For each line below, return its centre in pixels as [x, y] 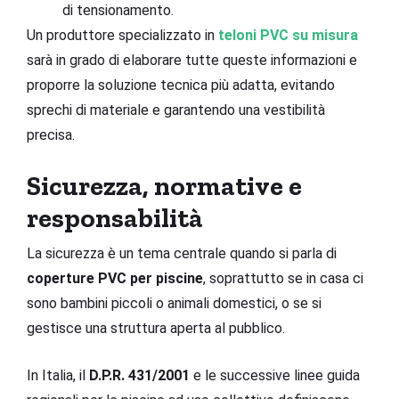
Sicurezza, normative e [164, 186]
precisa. [51, 134]
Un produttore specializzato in [122, 35]
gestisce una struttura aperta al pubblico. [156, 328]
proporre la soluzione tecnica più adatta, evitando [181, 85]
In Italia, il [58, 375]
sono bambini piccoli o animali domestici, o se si [174, 303]
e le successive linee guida [275, 375]
